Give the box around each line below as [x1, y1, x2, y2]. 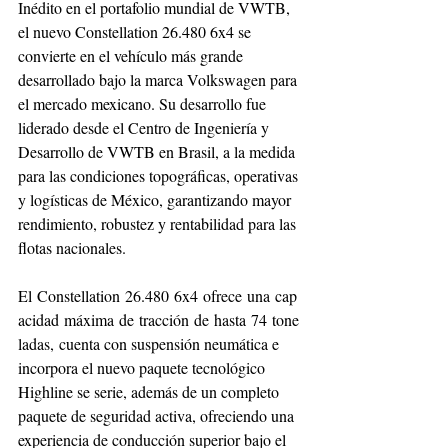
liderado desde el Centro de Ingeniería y [18, 116, 273, 138]
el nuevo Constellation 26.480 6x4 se [18, 20, 255, 42]
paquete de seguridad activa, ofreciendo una [18, 404, 298, 426]
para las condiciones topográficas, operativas [18, 164, 302, 186]
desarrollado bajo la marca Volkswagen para [18, 68, 301, 90]
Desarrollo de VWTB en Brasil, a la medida [18, 140, 299, 162]
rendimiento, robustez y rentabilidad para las [18, 212, 300, 234]
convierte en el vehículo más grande [18, 44, 247, 66]
